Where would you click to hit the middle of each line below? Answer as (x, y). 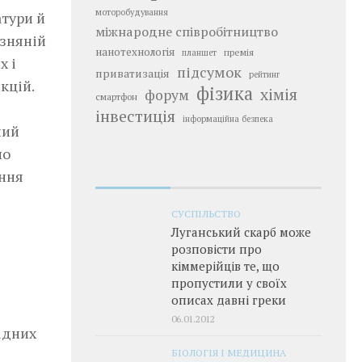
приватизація (133, 73)
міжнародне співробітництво (187, 31)
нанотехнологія (135, 51)
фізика (225, 93)
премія (239, 52)
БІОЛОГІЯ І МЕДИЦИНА (229, 352)
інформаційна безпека (228, 118)
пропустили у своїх (229, 282)
